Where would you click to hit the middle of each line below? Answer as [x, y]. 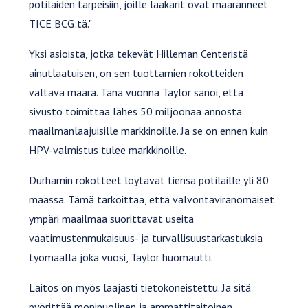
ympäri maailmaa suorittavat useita [112, 218]
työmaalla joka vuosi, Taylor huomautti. [121, 257]
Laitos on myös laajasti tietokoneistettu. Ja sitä [140, 287]
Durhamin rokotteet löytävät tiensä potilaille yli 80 [149, 180]
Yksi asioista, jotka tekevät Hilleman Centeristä [139, 53]
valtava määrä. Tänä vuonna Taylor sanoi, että [136, 92]
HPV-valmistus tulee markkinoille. [108, 150]
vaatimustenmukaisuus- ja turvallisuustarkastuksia [146, 238]
